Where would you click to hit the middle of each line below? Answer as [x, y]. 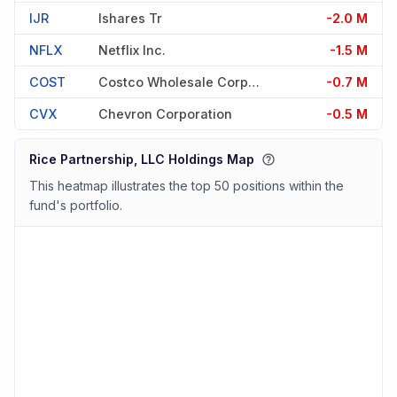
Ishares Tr [130, 18]
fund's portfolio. [76, 206]
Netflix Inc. [132, 50]
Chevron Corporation [165, 113]
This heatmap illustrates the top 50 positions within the [187, 186]
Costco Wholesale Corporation [254, 82]
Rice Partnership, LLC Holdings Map [142, 160]
